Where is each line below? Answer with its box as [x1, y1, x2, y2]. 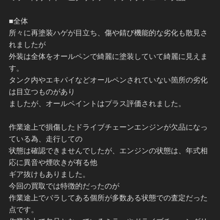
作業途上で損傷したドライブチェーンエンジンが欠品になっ [8, 121, 208, 132]
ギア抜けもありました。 [8, 168, 90, 179]
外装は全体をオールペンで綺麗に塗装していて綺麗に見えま [8, 51, 208, 61]
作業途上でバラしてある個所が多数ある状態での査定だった [8, 192, 208, 203]
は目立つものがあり [8, 86, 75, 97]
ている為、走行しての [8, 133, 82, 144]
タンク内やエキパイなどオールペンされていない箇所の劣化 [8, 74, 208, 85]
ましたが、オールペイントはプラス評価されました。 [8, 98, 186, 109]
